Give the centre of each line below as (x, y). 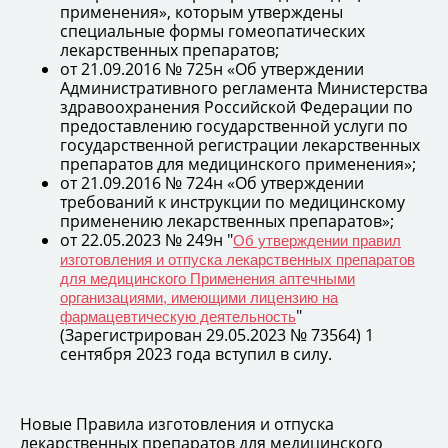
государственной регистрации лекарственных (240, 144)
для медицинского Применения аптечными (207, 278)
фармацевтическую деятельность (178, 316)
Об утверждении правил (317, 240)
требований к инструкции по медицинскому (232, 201)
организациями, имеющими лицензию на (199, 297)
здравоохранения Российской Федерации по (236, 106)
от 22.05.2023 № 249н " (146, 239)
